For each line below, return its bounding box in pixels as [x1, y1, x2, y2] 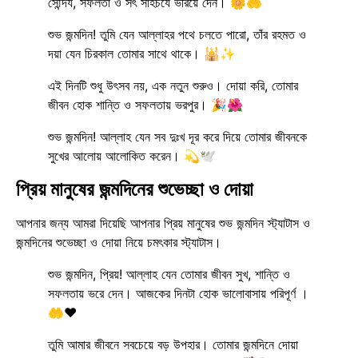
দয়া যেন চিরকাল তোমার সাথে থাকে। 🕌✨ [48, 45, 236, 62]
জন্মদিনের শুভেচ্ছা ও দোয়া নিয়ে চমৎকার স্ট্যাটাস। [16, 233, 221, 250]
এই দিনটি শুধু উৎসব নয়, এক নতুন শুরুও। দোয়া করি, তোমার [48, 77, 298, 93]
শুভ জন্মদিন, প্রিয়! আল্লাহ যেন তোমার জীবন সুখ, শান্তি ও [48, 265, 290, 282]
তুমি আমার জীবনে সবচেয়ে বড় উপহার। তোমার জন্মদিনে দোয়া [48, 336, 298, 352]
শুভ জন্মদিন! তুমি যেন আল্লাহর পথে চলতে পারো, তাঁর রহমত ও [48, 26, 306, 42]
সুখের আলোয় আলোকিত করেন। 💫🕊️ [48, 147, 216, 164]
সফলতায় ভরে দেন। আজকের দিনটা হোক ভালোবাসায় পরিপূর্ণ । [48, 284, 308, 301]
